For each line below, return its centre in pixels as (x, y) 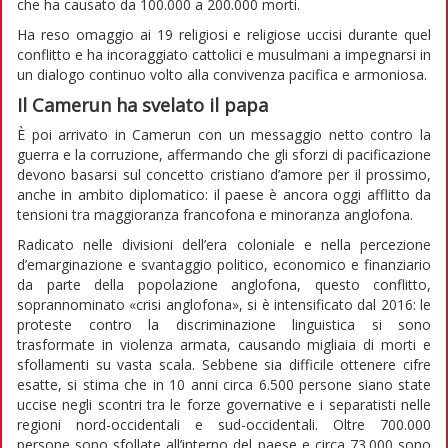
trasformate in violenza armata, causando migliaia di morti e (224, 344)
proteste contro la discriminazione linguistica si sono (224, 324)
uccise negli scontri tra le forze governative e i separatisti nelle (224, 404)
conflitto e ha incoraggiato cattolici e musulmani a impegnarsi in (224, 54)
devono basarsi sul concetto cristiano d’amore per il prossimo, (224, 174)
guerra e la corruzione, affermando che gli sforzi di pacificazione (224, 154)
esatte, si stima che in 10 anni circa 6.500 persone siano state (224, 384)
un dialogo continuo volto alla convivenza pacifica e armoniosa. (222, 74)
